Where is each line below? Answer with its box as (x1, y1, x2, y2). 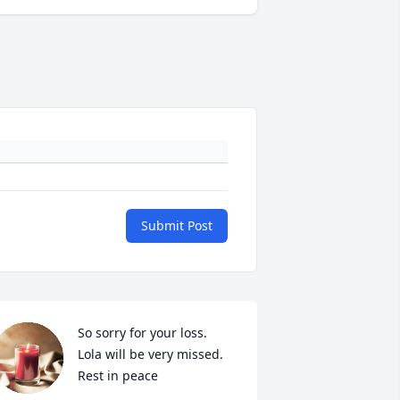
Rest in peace (77, 367, 158, 385)
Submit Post (141, 217, 212, 235)
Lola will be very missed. (77, 346, 227, 363)
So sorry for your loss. (77, 324, 207, 342)
